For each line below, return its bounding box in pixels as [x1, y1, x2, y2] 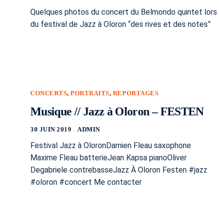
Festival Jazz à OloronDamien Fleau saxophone [30, 140, 191, 150]
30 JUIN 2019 [30, 125, 72, 133]
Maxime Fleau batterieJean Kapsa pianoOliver [30, 153, 187, 162]
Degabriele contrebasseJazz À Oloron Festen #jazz [30, 165, 207, 175]
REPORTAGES [112, 89, 159, 97]
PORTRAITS [70, 89, 109, 97]
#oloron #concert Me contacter [30, 177, 142, 187]
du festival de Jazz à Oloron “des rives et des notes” [30, 19, 211, 29]
